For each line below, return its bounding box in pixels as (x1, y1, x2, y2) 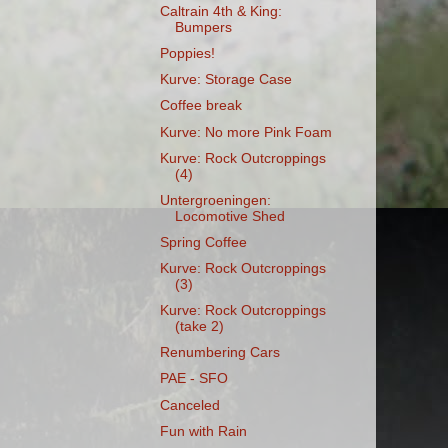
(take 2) (174, 319, 224, 335)
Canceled (159, 397, 220, 413)
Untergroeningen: (159, 192, 271, 208)
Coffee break (159, 98, 242, 114)
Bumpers (174, 20, 232, 35)
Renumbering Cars (159, 345, 280, 361)
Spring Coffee (159, 234, 247, 250)
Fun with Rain (159, 423, 247, 439)
